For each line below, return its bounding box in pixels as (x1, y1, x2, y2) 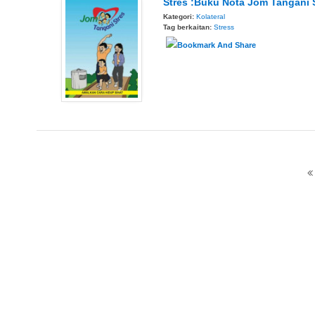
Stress (214, 23, 234, 32)
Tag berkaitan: (163, 23, 214, 32)
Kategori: (163, 13, 196, 21)
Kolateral (196, 13, 225, 21)
